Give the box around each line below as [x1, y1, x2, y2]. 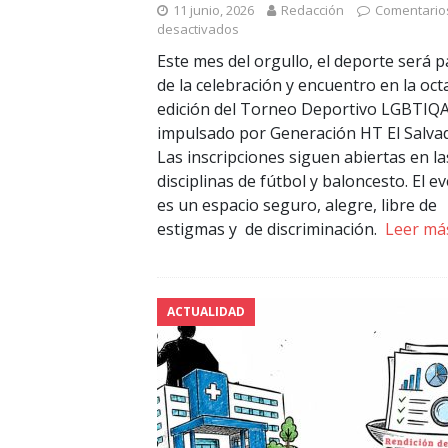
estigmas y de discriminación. [157, 218, 385, 241]
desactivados [157, 20, 239, 39]
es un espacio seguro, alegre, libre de [157, 194, 437, 217]
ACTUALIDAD [167, 303, 245, 321]
